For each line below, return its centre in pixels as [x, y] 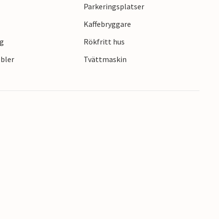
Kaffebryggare [107, 24]
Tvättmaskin [105, 59]
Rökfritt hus [104, 42]
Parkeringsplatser [114, 7]
